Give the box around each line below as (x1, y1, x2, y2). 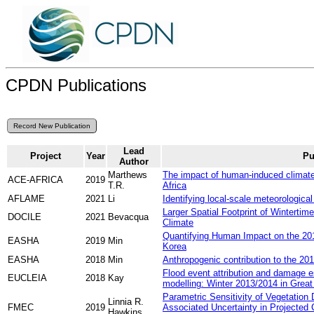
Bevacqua (108, 211, 149, 222)
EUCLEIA (8, 272, 47, 283)
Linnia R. (108, 296, 144, 307)
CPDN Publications (6, 75, 146, 95)
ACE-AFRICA (8, 174, 63, 185)
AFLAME (8, 193, 45, 204)
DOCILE (8, 211, 41, 222)
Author (119, 156, 149, 167)
